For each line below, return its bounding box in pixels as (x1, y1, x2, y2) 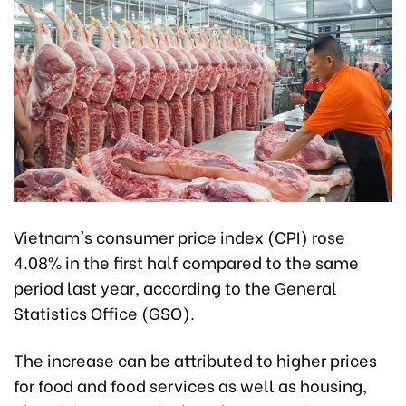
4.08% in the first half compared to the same (14, 248, 359, 274)
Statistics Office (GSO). (14, 299, 195, 324)
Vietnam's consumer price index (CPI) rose (14, 223, 345, 248)
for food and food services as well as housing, (14, 372, 367, 397)
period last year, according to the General (14, 274, 337, 299)
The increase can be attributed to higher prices (14, 346, 377, 372)
